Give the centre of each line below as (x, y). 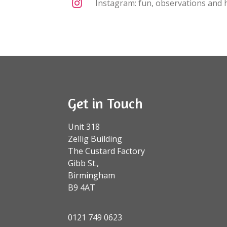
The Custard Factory (106, 151)
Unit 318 (84, 127)
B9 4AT (82, 188)
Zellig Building (95, 139)
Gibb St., (84, 163)
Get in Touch (105, 104)
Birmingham (91, 176)
